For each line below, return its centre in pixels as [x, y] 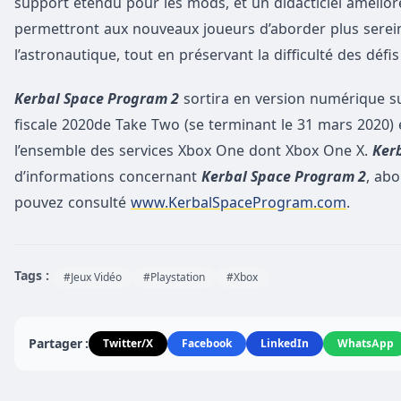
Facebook [207, 344]
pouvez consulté [73, 203]
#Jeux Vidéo [93, 277]
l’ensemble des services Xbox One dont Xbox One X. [193, 151]
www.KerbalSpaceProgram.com [239, 203]
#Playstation [174, 277]
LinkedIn [285, 344]
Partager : [59, 344]
